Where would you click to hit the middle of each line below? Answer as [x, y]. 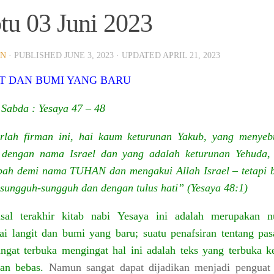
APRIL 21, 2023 [191, 56]
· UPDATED [138, 56]
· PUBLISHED [36, 56]
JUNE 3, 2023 [89, 56]
